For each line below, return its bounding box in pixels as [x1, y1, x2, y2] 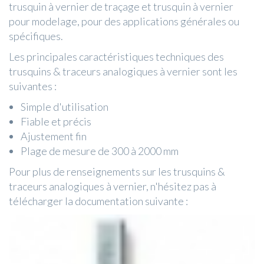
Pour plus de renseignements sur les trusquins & [9, 165, 225, 179]
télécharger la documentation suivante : [9, 194, 188, 208]
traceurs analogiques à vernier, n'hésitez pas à [9, 180, 216, 193]
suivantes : [9, 80, 57, 93]
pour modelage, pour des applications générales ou [9, 15, 239, 28]
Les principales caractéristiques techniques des [9, 50, 224, 64]
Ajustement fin [21, 130, 87, 143]
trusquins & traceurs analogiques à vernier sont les [9, 65, 237, 78]
